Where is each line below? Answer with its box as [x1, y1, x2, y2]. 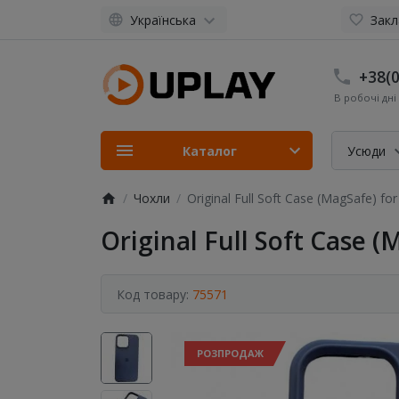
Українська [129, 11, 196, 28]
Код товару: [117, 285, 192, 303]
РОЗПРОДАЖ [196, 346, 264, 360]
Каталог [182, 142, 237, 159]
